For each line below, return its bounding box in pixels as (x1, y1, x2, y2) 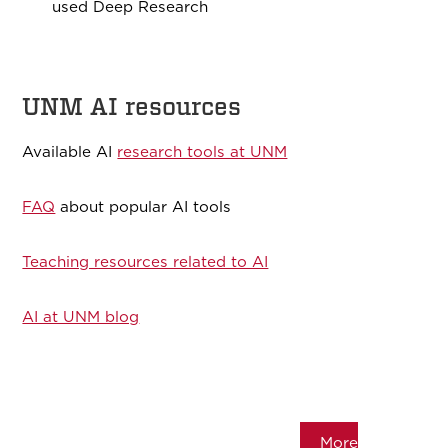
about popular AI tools (55, 197, 232, 217)
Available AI (22, 142, 118, 162)
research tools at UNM (117, 142, 288, 162)
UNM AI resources (22, 92, 242, 122)
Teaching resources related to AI (22, 252, 269, 272)
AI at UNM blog (22, 307, 140, 327)
